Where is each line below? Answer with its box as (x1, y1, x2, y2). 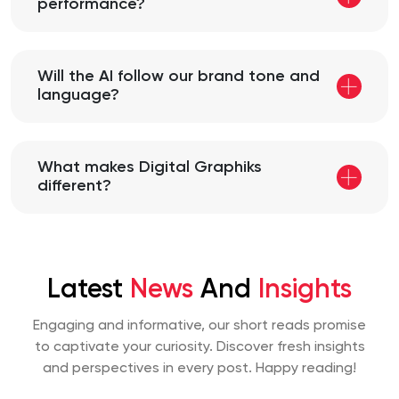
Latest (47, 277, 130, 305)
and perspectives (43, 362, 163, 377)
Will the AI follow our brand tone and (37, 69, 320, 85)
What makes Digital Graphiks (37, 159, 262, 176)
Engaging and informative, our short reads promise (33, 319, 366, 334)
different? (37, 178, 111, 195)
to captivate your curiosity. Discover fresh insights (34, 340, 365, 355)
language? (37, 87, 119, 104)
